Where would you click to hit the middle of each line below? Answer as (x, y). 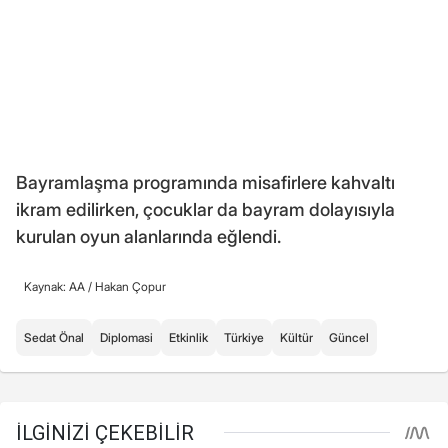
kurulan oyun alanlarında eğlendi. (148, 236)
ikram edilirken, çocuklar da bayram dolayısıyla (205, 209)
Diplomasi (126, 337)
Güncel (349, 337)
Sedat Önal (54, 337)
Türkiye (244, 337)
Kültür (296, 337)
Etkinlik (188, 337)
